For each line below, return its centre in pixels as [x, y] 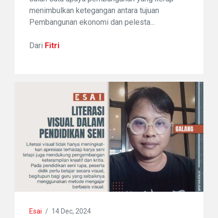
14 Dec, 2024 [71, 211]
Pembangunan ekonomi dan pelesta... [92, 22]
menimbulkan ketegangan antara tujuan [94, 10]
